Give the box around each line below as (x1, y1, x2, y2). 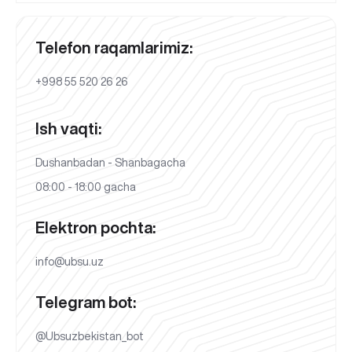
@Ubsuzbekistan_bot (35, 330, 144, 342)
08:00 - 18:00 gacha (35, 181, 136, 192)
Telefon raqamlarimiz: (35, 38, 192, 56)
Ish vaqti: (35, 119, 101, 137)
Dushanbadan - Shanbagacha (35, 156, 185, 168)
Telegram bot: (35, 293, 136, 310)
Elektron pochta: (35, 218, 156, 236)
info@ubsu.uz (35, 255, 104, 267)
